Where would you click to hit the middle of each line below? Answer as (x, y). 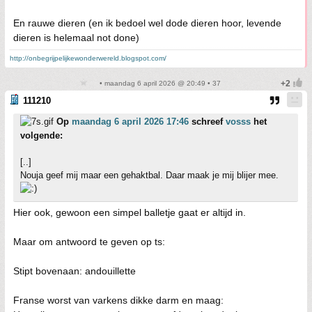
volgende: (41, 135)
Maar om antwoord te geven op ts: (89, 242)
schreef (207, 122)
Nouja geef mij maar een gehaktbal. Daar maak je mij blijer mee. (149, 175)
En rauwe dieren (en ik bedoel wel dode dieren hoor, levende (147, 23)
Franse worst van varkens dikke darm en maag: (118, 300)
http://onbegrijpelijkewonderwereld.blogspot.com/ (88, 58)
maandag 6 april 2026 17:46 (130, 122)
